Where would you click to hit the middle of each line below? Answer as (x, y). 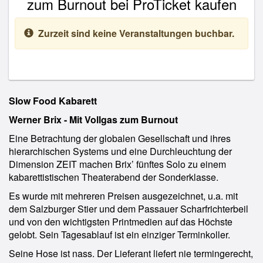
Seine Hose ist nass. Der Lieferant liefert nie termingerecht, (131, 253)
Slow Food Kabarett (53, 101)
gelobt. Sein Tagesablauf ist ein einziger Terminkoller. (119, 235)
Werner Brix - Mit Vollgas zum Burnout (93, 119)
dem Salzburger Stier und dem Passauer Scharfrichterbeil (129, 209)
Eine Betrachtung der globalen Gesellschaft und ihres (120, 138)
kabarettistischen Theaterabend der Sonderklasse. (114, 177)
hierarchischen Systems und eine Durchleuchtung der (120, 151)
